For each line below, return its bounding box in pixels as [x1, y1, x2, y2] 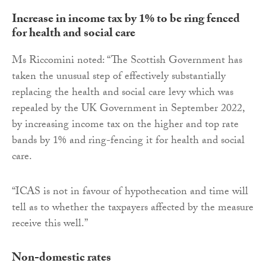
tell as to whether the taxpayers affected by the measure [12, 199, 254, 218]
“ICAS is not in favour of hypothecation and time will [12, 183, 248, 202]
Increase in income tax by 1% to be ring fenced [12, 9, 240, 30]
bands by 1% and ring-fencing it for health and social [12, 132, 245, 151]
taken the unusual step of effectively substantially [12, 68, 226, 87]
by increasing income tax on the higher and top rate [12, 116, 239, 135]
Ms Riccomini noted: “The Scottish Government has [12, 52, 242, 71]
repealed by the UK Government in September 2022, [12, 100, 245, 119]
